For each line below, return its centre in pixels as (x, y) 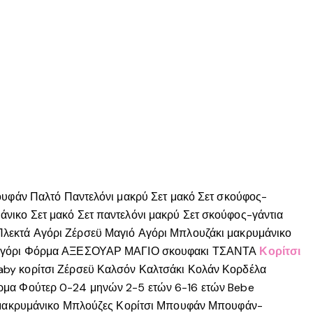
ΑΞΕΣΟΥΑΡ (92, 251)
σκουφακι (185, 251)
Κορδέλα (244, 269)
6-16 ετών (200, 287)
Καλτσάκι (162, 269)
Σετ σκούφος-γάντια (233, 214)
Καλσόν (116, 269)
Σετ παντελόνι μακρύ (129, 214)
